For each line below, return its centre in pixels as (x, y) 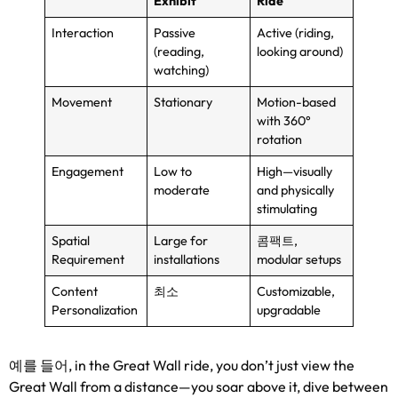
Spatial (71, 241)
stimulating (287, 209)
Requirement (88, 259)
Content (75, 291)
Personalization (95, 310)
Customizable (295, 291)
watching (180, 70)
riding (315, 33)
